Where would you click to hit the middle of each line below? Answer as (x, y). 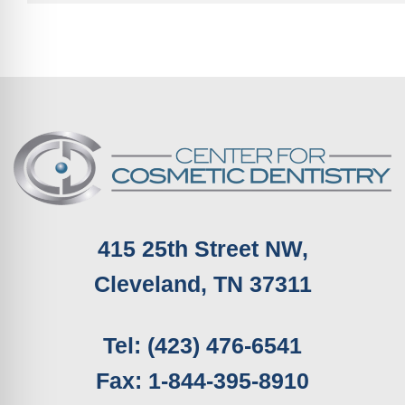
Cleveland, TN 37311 (202, 284)
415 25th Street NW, (202, 249)
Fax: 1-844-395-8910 (202, 381)
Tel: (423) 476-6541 (202, 345)
